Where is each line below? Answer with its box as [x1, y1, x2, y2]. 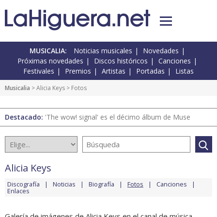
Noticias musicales [74, 46, 132, 56]
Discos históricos [94, 56, 148, 66]
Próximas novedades [17, 56, 83, 66]
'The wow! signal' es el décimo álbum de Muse [45, 112, 190, 122]
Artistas [102, 66, 125, 76]
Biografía [89, 180, 114, 189]
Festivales [23, 66, 54, 76]
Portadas [136, 66, 165, 76]
